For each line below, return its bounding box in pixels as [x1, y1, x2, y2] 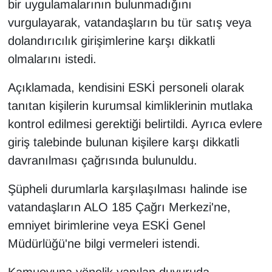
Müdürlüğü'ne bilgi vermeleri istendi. [7, 237, 200, 251]
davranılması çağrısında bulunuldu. [7, 154, 197, 168]
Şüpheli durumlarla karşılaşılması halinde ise [7, 182, 247, 196]
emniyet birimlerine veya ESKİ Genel [7, 219, 205, 233]
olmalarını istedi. [7, 52, 97, 66]
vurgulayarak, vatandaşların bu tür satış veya [7, 16, 251, 30]
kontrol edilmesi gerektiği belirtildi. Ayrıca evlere [7, 117, 262, 131]
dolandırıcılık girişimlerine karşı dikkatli [7, 34, 215, 48]
